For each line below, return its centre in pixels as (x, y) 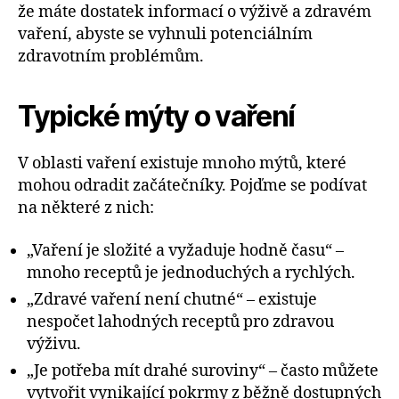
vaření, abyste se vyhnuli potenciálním (165, 35)
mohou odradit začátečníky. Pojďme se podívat (192, 186)
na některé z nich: (86, 208)
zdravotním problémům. (111, 57)
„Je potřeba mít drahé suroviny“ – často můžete (203, 370)
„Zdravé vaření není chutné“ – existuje (172, 299)
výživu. (54, 344)
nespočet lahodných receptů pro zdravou (180, 322)
